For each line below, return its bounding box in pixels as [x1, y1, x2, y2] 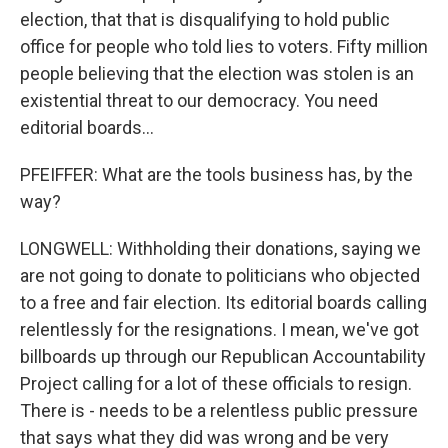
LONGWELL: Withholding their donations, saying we [20, 238, 421, 259]
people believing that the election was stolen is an [20, 63, 414, 84]
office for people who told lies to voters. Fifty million [20, 36, 428, 57]
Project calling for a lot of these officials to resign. [20, 373, 412, 394]
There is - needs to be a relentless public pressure [20, 400, 418, 421]
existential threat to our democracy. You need [20, 90, 378, 111]
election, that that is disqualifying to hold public [20, 9, 390, 30]
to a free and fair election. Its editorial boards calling [20, 292, 427, 313]
